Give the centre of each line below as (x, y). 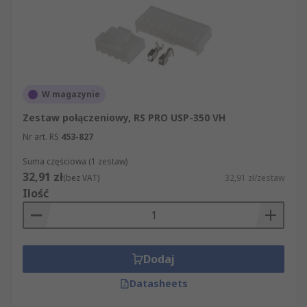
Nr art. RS (41, 137)
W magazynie (71, 94)
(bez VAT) (81, 178)
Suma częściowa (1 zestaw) (75, 161)
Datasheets (158, 283)
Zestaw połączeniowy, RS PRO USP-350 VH (124, 118)
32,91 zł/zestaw (255, 178)
